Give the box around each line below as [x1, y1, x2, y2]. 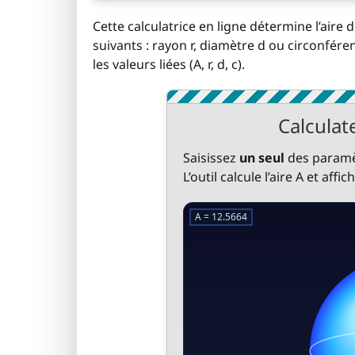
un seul [239, 149, 284, 166]
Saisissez [182, 149, 239, 166]
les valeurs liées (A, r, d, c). [93, 55, 245, 73]
